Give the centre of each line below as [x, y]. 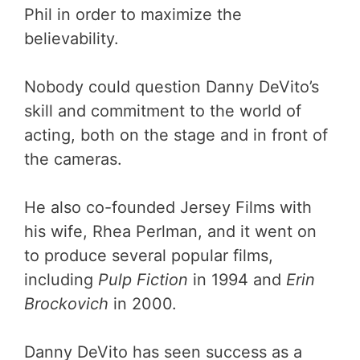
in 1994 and [239, 279]
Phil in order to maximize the [133, 14]
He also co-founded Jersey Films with [168, 207]
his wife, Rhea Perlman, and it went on [170, 231]
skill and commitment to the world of [163, 110]
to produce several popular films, [149, 255]
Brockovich [69, 303]
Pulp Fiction [145, 279]
